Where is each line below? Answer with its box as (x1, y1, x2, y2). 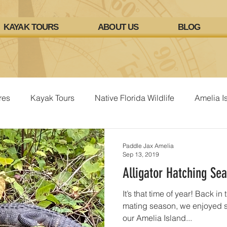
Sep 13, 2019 (123, 150, 159, 158)
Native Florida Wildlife (95, 93, 174, 103)
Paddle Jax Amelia (123, 142, 174, 149)
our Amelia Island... (123, 213, 192, 223)
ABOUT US (98, 22, 139, 32)
